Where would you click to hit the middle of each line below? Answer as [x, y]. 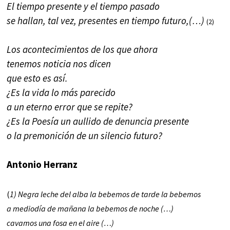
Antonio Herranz [42, 165]
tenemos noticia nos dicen [59, 63]
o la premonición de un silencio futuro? [85, 135]
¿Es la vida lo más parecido [61, 92]
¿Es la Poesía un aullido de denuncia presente [98, 121]
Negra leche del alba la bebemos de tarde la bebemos [110, 194]
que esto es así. [37, 78]
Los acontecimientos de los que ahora [82, 49]
